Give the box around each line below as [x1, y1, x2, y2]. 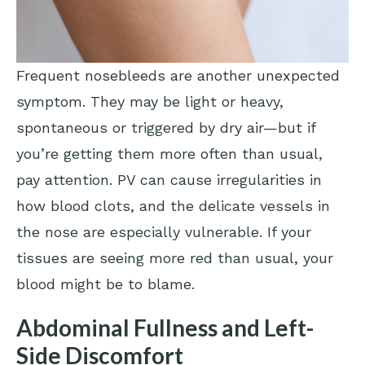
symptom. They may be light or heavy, [16, 92, 284, 110]
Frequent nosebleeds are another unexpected [16, 66, 340, 84]
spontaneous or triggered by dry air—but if [16, 118, 315, 136]
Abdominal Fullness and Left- [16, 313, 314, 341]
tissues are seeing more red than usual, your [16, 248, 333, 266]
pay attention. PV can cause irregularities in [16, 170, 322, 188]
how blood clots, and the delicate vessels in [16, 196, 330, 214]
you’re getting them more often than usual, [16, 144, 323, 162]
